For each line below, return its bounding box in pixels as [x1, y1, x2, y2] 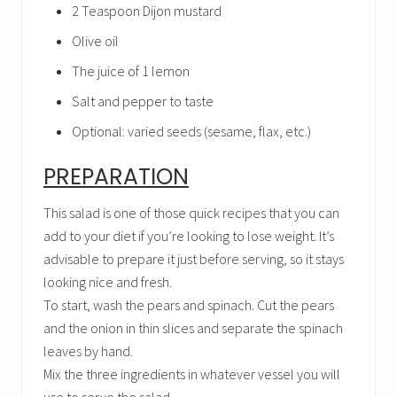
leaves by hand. [43, 342, 133, 360]
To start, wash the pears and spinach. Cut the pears [43, 296, 334, 314]
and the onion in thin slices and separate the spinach [43, 319, 343, 337]
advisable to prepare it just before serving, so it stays [43, 250, 344, 268]
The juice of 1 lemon [72, 62, 190, 80]
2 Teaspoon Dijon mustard [72, 2, 222, 19]
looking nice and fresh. [43, 273, 172, 291]
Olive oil [72, 32, 119, 50]
